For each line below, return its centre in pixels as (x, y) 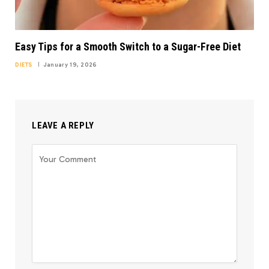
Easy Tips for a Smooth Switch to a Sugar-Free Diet (128, 47)
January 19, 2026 (70, 65)
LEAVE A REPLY (63, 126)
